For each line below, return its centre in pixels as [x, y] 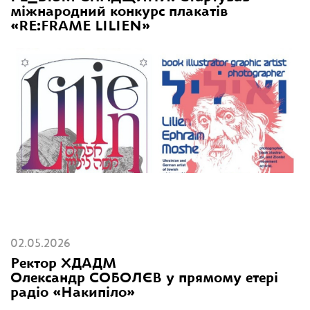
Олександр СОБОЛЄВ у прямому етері [144, 279]
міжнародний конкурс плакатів [119, 12]
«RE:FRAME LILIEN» [80, 27]
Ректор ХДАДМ [65, 264]
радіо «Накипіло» [73, 293]
